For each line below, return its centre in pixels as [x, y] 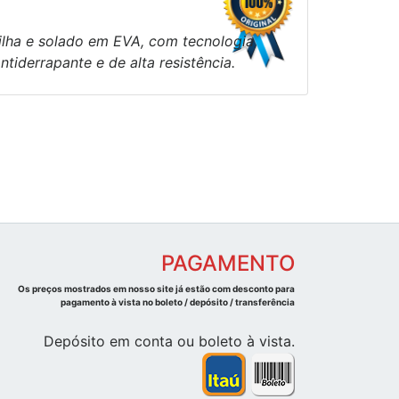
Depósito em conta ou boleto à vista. [169, 342]
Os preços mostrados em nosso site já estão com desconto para [156, 289]
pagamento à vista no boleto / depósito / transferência [225, 302]
